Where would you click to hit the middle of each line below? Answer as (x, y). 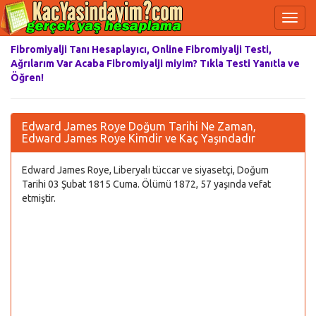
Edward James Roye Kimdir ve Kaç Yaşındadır (139, 138)
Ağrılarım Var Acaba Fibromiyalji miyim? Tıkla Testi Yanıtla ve (155, 63)
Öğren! (27, 78)
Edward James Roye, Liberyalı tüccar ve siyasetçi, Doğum (145, 170)
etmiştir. (39, 198)
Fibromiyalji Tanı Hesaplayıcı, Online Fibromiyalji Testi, (141, 49)
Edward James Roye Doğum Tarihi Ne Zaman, (139, 126)
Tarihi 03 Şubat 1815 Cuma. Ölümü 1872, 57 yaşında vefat (146, 184)
